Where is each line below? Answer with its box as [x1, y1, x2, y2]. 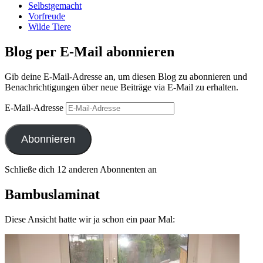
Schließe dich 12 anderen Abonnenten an [5, 164, 157, 175]
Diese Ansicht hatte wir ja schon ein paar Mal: [5, 214, 175, 225]
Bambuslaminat [5, 187, 100, 203]
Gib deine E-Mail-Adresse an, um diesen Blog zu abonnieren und [5, 72, 247, 82]
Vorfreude [28, 11, 65, 22]
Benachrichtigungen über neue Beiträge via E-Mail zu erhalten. [5, 82, 238, 93]
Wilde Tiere [28, 22, 71, 32]
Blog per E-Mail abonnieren [5, 44, 174, 60]
